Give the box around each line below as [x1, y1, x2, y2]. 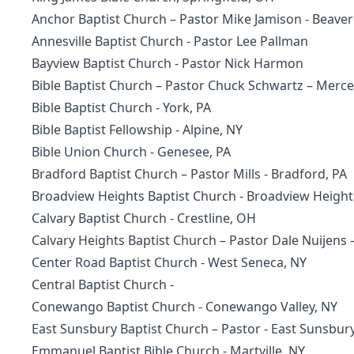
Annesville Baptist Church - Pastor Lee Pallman [32, 32, 308, 50]
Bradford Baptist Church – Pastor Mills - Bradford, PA [32, 165, 347, 183]
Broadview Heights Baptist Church [32, 187, 236, 205]
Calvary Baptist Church [32, 209, 167, 227]
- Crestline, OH [167, 209, 256, 227]
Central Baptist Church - [32, 276, 174, 293]
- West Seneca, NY [198, 254, 307, 271]
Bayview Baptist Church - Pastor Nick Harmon [32, 55, 303, 72]
